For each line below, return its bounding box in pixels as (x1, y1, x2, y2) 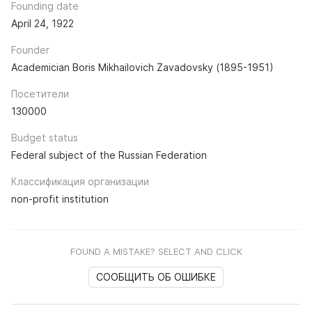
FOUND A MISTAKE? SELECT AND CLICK (70, 245, 242, 257)
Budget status (11, 131, 78, 143)
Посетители (11, 87, 69, 100)
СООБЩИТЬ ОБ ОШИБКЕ (96, 270, 216, 283)
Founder (11, 43, 49, 56)
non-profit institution (11, 192, 109, 205)
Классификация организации (11, 175, 149, 187)
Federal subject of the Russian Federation (11, 148, 207, 161)
